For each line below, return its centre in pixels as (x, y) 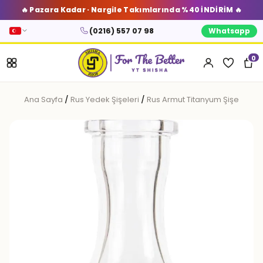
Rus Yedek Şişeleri (105, 100)
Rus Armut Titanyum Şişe (192, 100)
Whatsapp (229, 31)
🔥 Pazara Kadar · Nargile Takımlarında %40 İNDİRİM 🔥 (131, 10)
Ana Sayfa (43, 100)
